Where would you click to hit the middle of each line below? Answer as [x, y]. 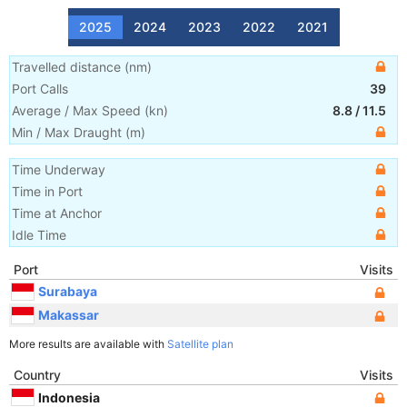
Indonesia [69, 397]
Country [37, 375]
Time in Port [47, 191]
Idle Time [39, 235]
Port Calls [40, 89]
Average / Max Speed [76, 110]
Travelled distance [66, 67]
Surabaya [68, 291]
